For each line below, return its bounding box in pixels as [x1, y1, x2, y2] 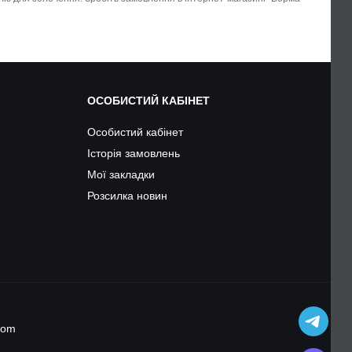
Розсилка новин [87, 189, 167, 202]
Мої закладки [87, 168, 155, 181]
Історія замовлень [87, 147, 180, 159]
